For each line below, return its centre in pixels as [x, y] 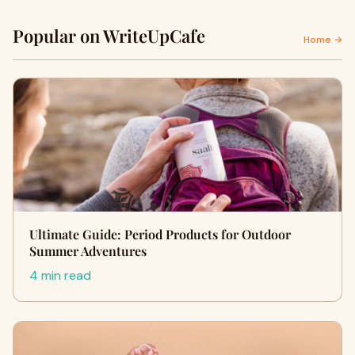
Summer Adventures [88, 251]
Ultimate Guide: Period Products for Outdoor [160, 234]
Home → [323, 40]
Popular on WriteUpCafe [109, 36]
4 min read [60, 275]
